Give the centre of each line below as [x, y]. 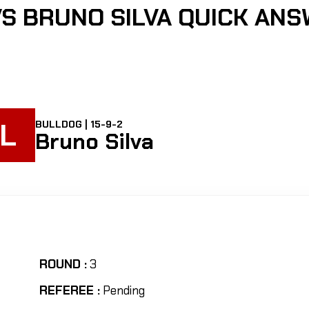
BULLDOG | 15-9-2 [79, 124]
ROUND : [63, 263]
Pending [123, 290]
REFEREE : [69, 290]
